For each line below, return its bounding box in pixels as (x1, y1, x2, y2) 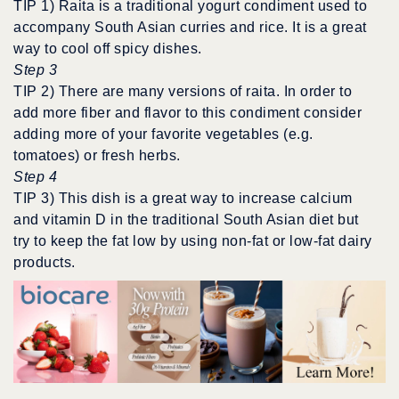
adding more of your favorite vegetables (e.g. (13, 126, 313, 142)
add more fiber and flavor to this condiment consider (13, 104, 362, 120)
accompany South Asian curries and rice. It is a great (13, 19, 367, 35)
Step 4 (13, 168, 57, 184)
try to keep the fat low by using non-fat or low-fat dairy (13, 232, 372, 248)
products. (13, 254, 76, 270)
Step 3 (13, 61, 57, 77)
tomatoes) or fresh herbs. (13, 147, 181, 163)
